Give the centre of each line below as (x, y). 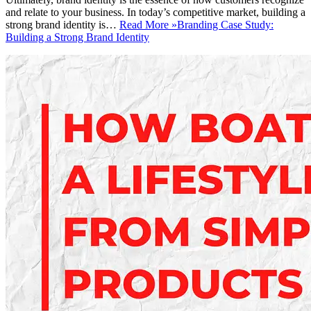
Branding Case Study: (225, 24)
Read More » (148, 24)
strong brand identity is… (62, 24)
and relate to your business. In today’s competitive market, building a (155, 12)
